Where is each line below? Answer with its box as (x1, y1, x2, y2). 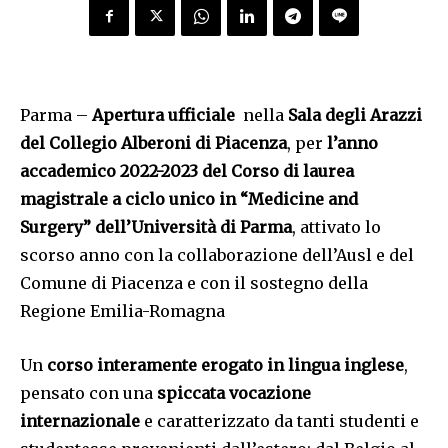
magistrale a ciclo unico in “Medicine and (20, 189, 358, 210)
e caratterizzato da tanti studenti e (140, 411, 419, 432)
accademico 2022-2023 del (20, 161, 227, 182)
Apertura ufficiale (92, 105, 235, 126)
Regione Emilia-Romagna (20, 301, 225, 322)
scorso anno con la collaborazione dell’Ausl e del (20, 245, 414, 266)
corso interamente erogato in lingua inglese (47, 355, 404, 376)
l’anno (327, 133, 378, 154)
